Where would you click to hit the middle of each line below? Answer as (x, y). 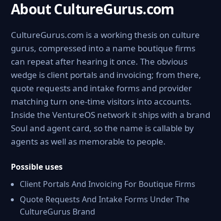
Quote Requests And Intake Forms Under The (105, 199)
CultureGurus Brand (57, 212)
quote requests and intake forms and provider (101, 88)
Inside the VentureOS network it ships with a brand (110, 115)
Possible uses (37, 167)
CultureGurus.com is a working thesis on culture (105, 35)
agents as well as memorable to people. (88, 141)
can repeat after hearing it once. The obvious (99, 61)
